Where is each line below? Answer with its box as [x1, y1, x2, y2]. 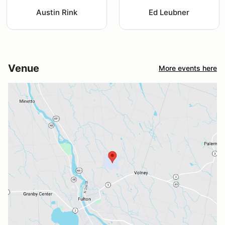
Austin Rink [36, 7, 77, 17]
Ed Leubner [149, 7, 190, 17]
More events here [159, 64, 217, 73]
